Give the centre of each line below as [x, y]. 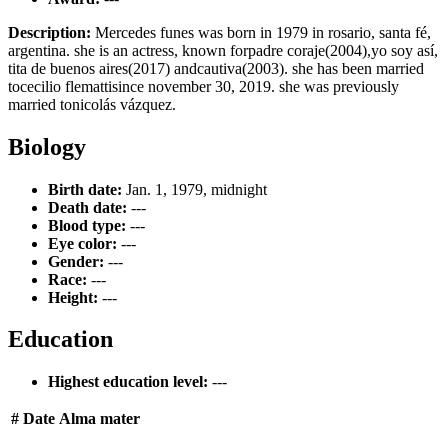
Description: [49, 32]
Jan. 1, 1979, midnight [194, 189]
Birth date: [85, 189]
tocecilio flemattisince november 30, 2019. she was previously [203, 86]
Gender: [76, 261]
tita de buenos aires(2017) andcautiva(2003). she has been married [216, 68]
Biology [47, 146]
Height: [73, 297]
